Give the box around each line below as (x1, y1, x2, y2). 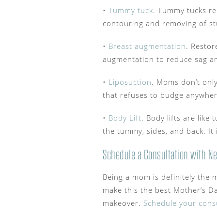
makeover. (103, 198, 143, 208)
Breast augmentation (108, 41, 186, 51)
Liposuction (108, 77, 152, 87)
